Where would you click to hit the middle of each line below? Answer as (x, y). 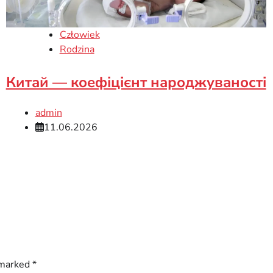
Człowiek (80, 35)
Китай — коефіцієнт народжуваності (136, 83)
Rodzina (77, 50)
